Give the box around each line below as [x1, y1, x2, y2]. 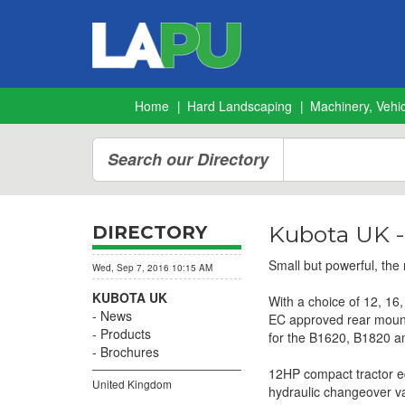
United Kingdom [92, 376, 172, 391]
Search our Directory [108, 147, 268, 171]
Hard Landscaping [187, 97, 292, 115]
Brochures [100, 343, 159, 361]
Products [100, 325, 151, 343]
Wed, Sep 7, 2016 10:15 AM [92, 261, 212, 274]
